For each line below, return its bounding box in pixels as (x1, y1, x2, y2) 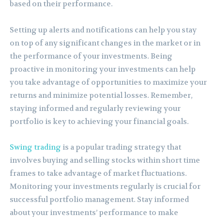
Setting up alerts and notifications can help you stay (10, 25, 197, 35)
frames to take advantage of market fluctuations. (10, 168, 187, 178)
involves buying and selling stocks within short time (10, 155, 200, 165)
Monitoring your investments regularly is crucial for (10, 181, 201, 191)
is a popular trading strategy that (61, 142, 181, 152)
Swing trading (10, 142, 61, 152)
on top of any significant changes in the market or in (10, 38, 201, 48)
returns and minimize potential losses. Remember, (10, 90, 193, 100)
